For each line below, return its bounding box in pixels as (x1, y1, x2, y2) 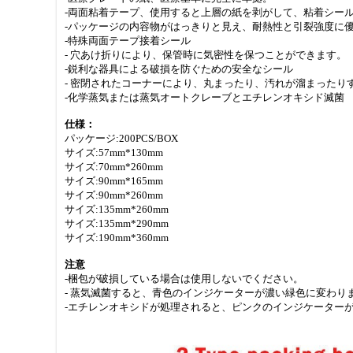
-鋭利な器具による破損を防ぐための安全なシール (65, 63, 293, 75)
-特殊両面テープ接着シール (65, 35, 191, 46)
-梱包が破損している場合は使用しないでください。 (65, 273, 303, 284)
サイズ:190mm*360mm (65, 232, 169, 243)
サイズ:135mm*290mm (65, 217, 169, 229)
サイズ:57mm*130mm (65, 147, 163, 158)
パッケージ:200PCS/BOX (65, 132, 178, 144)
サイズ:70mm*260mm (65, 161, 163, 173)
